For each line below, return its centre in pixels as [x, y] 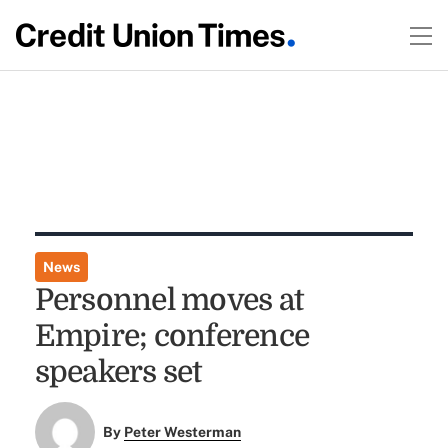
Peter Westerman [183, 432]
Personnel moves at [169, 300]
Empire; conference [172, 336]
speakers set [118, 372]
